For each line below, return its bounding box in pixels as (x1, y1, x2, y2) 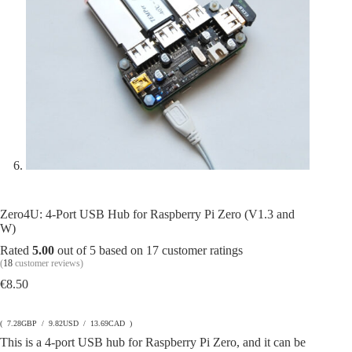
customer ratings (159, 244, 243, 258)
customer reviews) (13, 258, 83, 269)
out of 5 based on (54, 244, 146, 258)
